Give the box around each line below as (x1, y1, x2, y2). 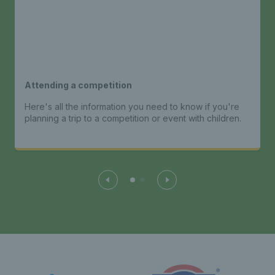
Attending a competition (25, 80, 132, 91)
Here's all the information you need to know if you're (25, 101, 239, 112)
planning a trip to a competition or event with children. (25, 113, 241, 124)
